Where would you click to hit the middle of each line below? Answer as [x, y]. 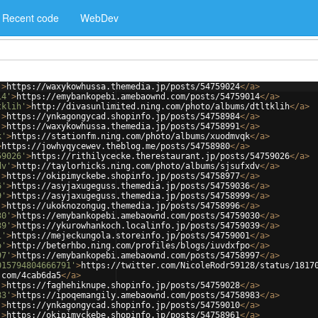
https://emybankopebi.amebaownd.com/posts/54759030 [138, 216]
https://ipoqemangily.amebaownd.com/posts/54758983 [138, 295]
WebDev [99, 18]
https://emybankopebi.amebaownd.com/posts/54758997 [138, 256]
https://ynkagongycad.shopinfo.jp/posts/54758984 [123, 116]
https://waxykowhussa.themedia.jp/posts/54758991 [123, 126]
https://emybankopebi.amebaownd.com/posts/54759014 [138, 97]
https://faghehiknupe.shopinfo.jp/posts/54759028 [123, 285]
